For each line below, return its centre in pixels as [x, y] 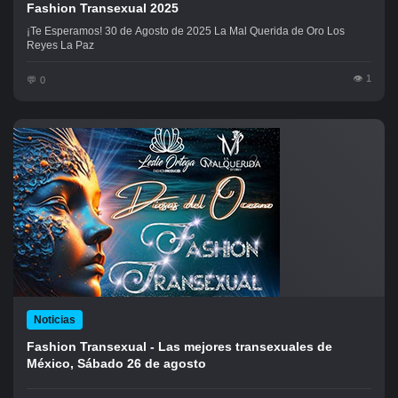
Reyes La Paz [60, 45]
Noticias [55, 320]
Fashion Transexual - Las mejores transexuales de [179, 346]
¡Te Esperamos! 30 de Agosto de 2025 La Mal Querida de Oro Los [66, 31]
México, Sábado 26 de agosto [116, 363]
